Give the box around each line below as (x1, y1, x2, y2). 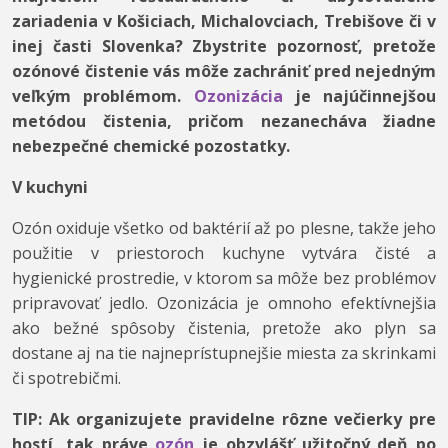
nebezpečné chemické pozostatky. (12, 135, 290, 158)
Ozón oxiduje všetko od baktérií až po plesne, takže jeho (12, 217, 436, 240)
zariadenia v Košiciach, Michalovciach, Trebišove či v (12, 10, 436, 33)
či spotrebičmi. (12, 367, 121, 390)
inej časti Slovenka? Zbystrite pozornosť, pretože (12, 35, 436, 58)
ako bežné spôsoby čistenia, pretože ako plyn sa (12, 317, 436, 340)
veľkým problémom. (12, 85, 194, 108)
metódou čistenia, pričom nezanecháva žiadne (12, 110, 436, 133)
